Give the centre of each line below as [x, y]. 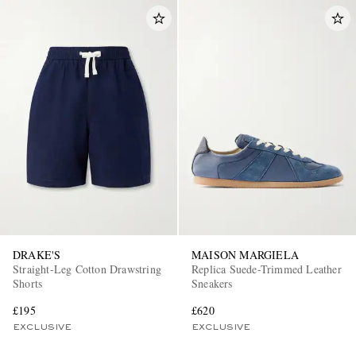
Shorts [28, 284]
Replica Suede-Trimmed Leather [267, 269]
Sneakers [212, 284]
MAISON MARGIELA [245, 255]
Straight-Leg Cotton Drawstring [87, 269]
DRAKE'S [37, 255]
